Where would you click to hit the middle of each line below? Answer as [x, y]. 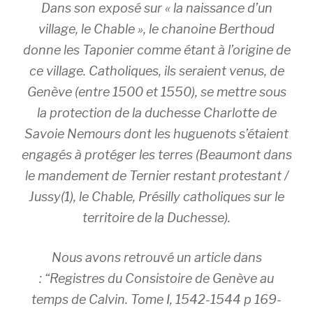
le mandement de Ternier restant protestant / [156, 176]
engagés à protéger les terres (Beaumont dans [156, 155]
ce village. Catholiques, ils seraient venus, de [156, 71]
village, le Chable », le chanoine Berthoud [156, 29]
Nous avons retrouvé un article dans [156, 257]
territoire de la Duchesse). [156, 218]
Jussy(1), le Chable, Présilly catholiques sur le [156, 197]
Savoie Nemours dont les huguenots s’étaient [156, 134]
